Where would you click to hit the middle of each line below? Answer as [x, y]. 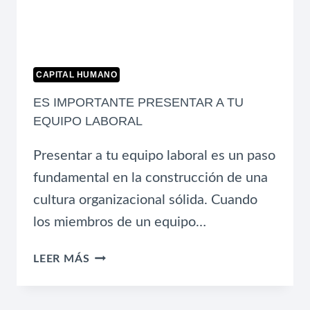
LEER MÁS [62, 259]
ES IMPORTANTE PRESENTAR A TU [138, 103]
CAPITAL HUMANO [77, 75]
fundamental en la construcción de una [151, 178]
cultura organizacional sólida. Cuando [145, 200]
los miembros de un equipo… [120, 222]
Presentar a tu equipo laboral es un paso [154, 156]
